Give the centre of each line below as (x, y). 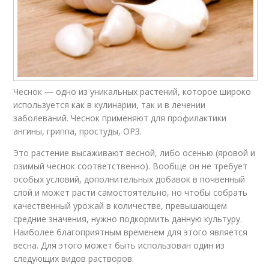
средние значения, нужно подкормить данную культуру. (128, 219)
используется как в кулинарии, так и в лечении (110, 105)
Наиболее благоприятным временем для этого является (131, 232)
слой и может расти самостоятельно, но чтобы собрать (131, 192)
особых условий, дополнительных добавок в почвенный (129, 179)
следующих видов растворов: (74, 258)
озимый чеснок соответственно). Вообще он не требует (131, 166)
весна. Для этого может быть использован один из (119, 245)
